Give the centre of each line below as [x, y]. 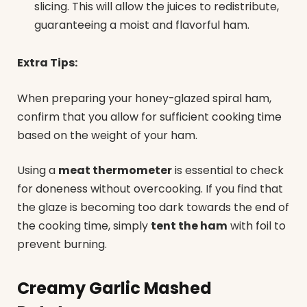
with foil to [257, 226]
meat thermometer [115, 171]
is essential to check [228, 171]
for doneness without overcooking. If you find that [150, 189]
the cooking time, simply [84, 226]
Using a [38, 171]
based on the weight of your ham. [107, 135]
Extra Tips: [47, 63]
